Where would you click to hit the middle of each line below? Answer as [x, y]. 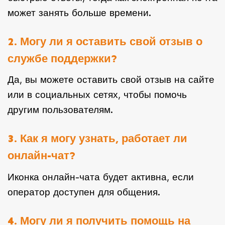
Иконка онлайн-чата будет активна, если [101, 177]
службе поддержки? [63, 59]
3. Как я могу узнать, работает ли [97, 139]
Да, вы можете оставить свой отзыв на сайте [111, 80]
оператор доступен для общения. [84, 192]
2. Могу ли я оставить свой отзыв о [105, 41]
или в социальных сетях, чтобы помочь [97, 95]
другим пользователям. [60, 110]
